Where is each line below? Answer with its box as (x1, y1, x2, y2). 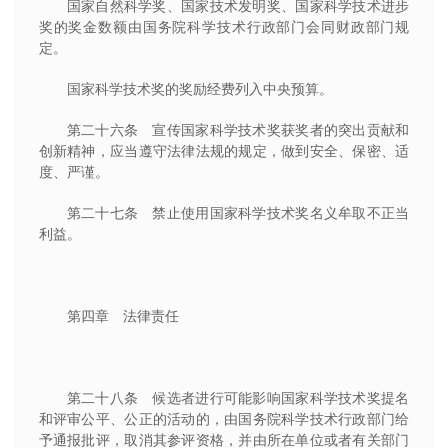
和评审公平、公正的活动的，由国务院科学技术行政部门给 (38, 410, 410, 427)
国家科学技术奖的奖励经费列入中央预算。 (66, 80, 333, 97)
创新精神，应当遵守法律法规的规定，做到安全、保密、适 (38, 142, 410, 159)
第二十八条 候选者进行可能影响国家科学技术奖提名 (66, 389, 410, 406)
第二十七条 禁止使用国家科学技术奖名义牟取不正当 (66, 204, 410, 221)
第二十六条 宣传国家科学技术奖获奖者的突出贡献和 (66, 121, 410, 138)
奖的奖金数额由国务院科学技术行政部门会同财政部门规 (38, 18, 410, 35)
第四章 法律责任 (66, 307, 179, 324)
